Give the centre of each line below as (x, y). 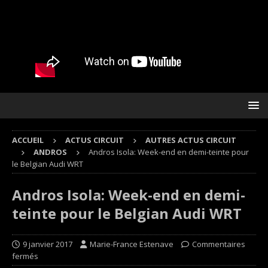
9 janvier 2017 (48, 244)
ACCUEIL (28, 140)
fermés (25, 256)
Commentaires (219, 244)
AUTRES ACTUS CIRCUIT (191, 140)
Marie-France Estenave (132, 244)
